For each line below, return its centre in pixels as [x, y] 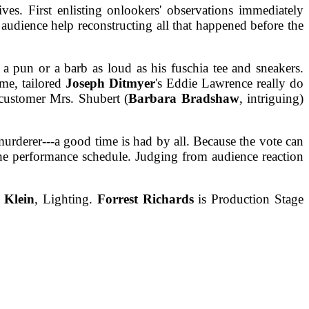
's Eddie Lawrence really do [229, 83]
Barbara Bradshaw [184, 99]
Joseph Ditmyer [110, 83]
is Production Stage [251, 199]
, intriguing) [271, 99]
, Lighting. [66, 199]
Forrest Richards [148, 199]
